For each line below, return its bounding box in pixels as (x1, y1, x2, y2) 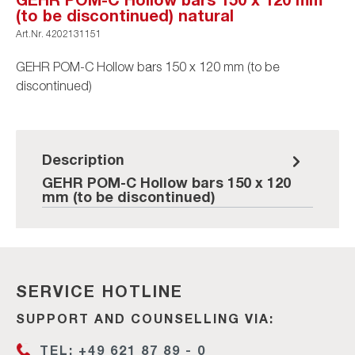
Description (42, 150, 124, 168)
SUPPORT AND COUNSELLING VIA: (16, 310, 274, 326)
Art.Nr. (16, 27, 46, 40)
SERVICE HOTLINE (16, 281, 183, 300)
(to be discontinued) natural (16, 5, 234, 25)
